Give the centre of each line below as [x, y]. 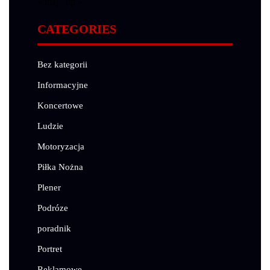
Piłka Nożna [60, 167]
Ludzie [50, 126]
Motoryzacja [61, 147]
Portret [50, 249]
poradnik [54, 229]
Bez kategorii [62, 65]
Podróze [53, 208]
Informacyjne [63, 85]
